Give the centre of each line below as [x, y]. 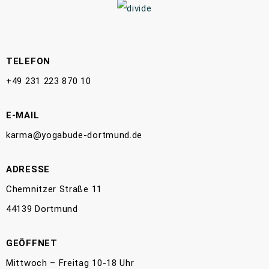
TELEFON [28, 62]
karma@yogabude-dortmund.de [74, 135]
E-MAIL [23, 116]
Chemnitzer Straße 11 [54, 189]
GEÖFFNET [32, 243]
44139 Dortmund [42, 209]
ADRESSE [28, 170]
